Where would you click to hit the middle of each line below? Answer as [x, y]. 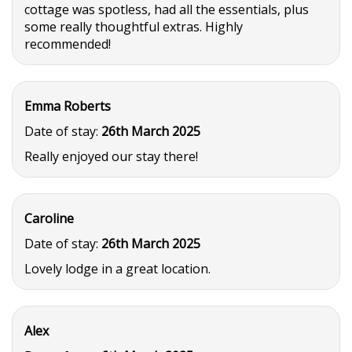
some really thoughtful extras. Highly [134, 27]
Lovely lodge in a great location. [117, 269]
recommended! [68, 44]
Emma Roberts [68, 106]
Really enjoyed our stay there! [111, 156]
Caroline [49, 218]
